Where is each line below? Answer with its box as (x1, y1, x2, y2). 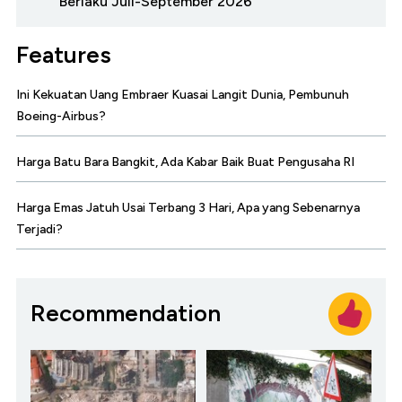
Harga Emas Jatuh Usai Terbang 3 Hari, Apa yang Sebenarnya (16, 199, 360, 215)
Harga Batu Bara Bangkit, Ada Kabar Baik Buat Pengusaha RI (16, 153, 354, 170)
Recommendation (31, 299, 221, 328)
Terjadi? (16, 221, 63, 237)
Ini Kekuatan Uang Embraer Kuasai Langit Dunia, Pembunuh (16, 86, 349, 102)
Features (16, 39, 111, 69)
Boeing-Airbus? (16, 108, 106, 124)
